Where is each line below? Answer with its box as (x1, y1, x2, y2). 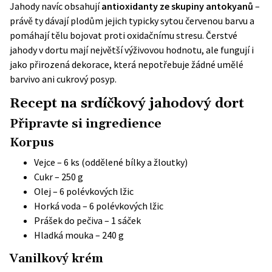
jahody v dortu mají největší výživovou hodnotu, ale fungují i (10, 44, 254, 56)
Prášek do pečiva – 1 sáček (34, 214, 141, 226)
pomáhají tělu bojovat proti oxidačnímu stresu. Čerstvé (10, 29, 237, 41)
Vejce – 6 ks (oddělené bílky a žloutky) (34, 156, 188, 168)
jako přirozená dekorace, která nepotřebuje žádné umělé (10, 58, 243, 70)
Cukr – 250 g (34, 171, 83, 183)
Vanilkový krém (10, 251, 103, 267)
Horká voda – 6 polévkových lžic (34, 200, 163, 212)
